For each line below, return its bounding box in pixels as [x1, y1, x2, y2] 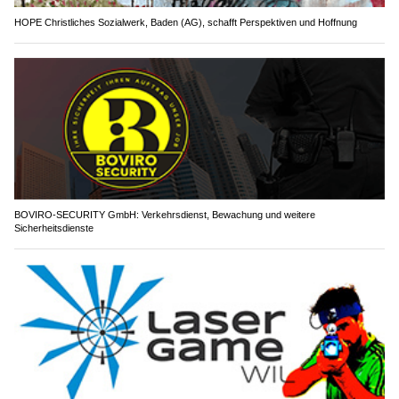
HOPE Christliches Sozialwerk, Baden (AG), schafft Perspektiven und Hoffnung [14, 16, 357, 28]
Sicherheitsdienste [14, 223, 94, 234]
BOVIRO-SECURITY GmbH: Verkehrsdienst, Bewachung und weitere [14, 209, 315, 221]
